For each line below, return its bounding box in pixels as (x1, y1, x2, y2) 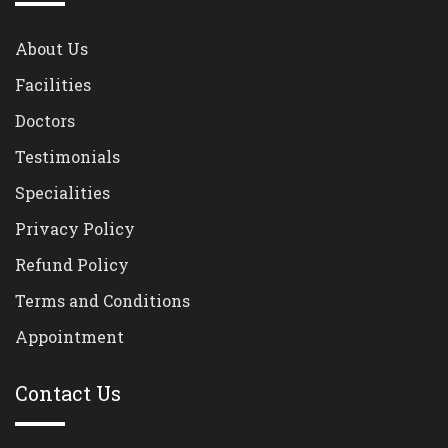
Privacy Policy (15, 218, 135, 240)
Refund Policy (15, 254, 129, 276)
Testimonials (15, 146, 120, 168)
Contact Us (15, 380, 121, 407)
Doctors (15, 110, 75, 132)
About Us (15, 38, 88, 60)
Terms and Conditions (15, 290, 190, 312)
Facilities (15, 74, 91, 96)
